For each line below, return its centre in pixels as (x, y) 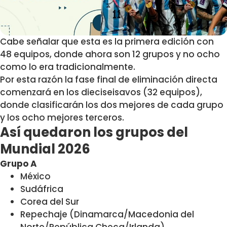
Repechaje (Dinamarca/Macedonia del (107, 215)
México (35, 177)
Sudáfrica (42, 189)
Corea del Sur (50, 202)
